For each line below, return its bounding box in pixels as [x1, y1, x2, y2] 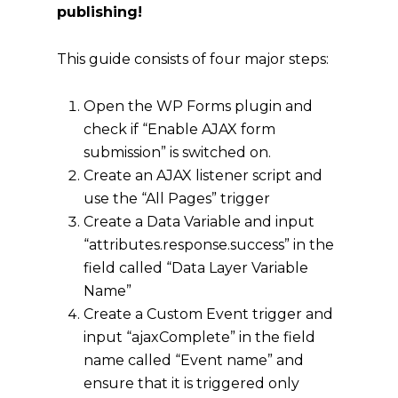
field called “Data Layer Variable [84, 259, 308, 276]
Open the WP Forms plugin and [84, 97, 313, 115]
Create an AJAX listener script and [84, 166, 322, 184]
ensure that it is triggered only [84, 374, 299, 392]
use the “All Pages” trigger [84, 189, 270, 207]
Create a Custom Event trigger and [84, 305, 333, 322]
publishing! [57, 3, 142, 20]
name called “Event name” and [84, 351, 304, 369]
